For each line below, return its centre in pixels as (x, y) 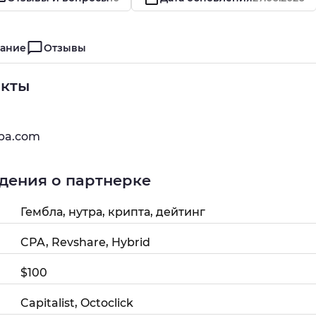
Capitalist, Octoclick (77, 303)
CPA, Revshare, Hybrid (85, 242)
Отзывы (65, 48)
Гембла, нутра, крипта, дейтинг (113, 212)
